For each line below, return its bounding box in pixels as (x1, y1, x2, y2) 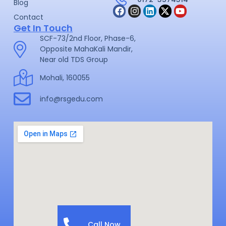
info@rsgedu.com (40, 93, 103, 104)
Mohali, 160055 (40, 72, 90, 83)
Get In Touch (13, 22, 73, 35)
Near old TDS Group (40, 54, 108, 65)
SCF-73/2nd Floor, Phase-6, (40, 33, 136, 44)
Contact (13, 12, 43, 23)
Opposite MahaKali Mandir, (40, 44, 133, 54)
